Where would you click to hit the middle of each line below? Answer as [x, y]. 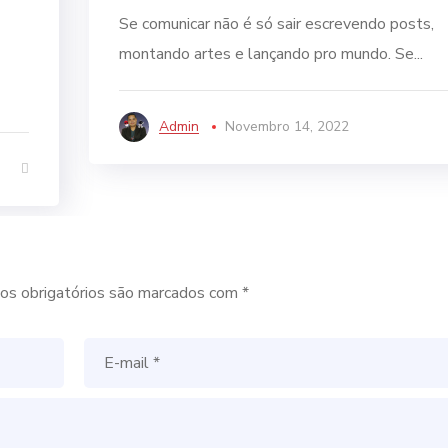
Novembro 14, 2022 [287, 126]
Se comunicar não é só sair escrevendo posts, [276, 24]
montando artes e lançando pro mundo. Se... [271, 54]
